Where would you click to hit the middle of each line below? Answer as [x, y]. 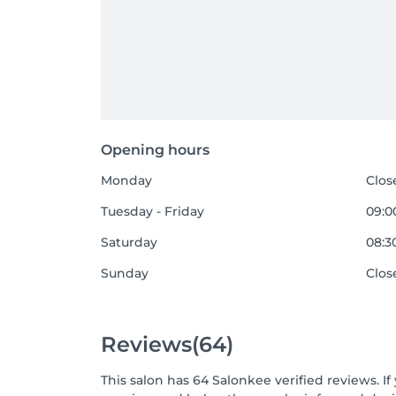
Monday [126, 180]
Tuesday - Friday [152, 211]
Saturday [129, 242]
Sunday [125, 273]
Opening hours [155, 150]
